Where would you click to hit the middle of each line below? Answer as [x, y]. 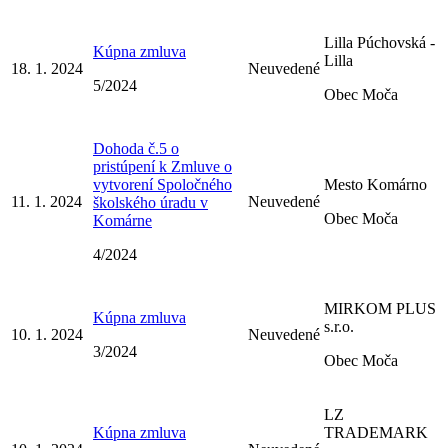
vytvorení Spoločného [162, 184]
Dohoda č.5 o [136, 148]
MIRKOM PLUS [380, 308]
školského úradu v [150, 202]
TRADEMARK [376, 432]
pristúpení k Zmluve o [162, 166]
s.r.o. [339, 326]
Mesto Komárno [375, 184]
